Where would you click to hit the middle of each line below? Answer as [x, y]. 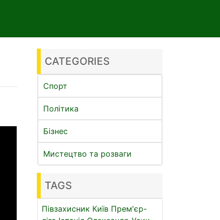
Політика [61, 109]
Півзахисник [66, 209]
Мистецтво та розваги [87, 154]
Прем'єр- [129, 209]
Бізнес [55, 131]
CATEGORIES [77, 61]
